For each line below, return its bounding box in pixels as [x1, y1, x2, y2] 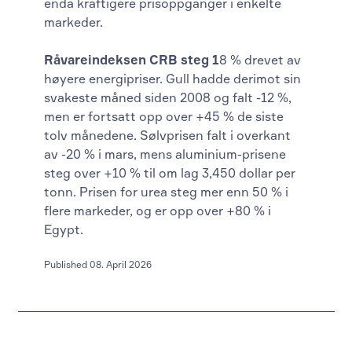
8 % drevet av [219, 51, 302, 68]
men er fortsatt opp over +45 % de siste [44, 108, 284, 124]
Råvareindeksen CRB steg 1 [44, 51, 220, 68]
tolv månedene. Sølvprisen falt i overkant [44, 126, 291, 143]
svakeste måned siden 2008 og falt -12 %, [44, 89, 292, 105]
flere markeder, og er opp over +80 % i [44, 202, 272, 218]
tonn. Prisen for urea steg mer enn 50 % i [44, 183, 289, 200]
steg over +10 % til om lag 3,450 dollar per [44, 164, 296, 181]
